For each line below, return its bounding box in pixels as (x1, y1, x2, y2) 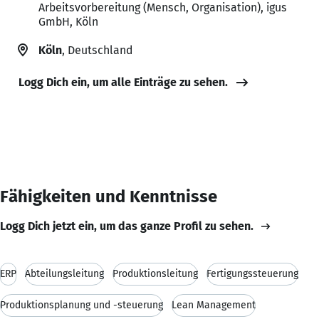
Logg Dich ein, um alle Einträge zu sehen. (19, 75, 228, 89)
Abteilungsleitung (25, 267, 104, 280)
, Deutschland (62, 43, 132, 57)
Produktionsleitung (113, 267, 198, 280)
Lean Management (172, 298, 256, 311)
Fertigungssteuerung (206, 267, 298, 280)
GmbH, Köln (38, 14, 98, 28)
